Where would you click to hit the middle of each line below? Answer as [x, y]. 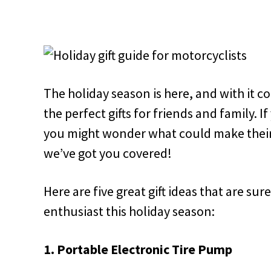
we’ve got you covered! [108, 153]
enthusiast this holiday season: [129, 211]
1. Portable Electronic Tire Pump [138, 249]
